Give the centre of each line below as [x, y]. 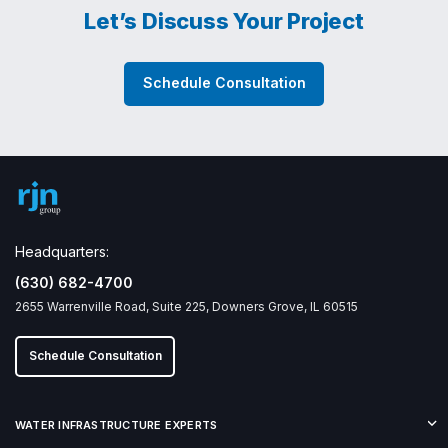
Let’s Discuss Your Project [224, 20]
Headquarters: [62, 251]
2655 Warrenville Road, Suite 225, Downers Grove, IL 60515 [186, 306]
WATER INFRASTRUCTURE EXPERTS [116, 424]
